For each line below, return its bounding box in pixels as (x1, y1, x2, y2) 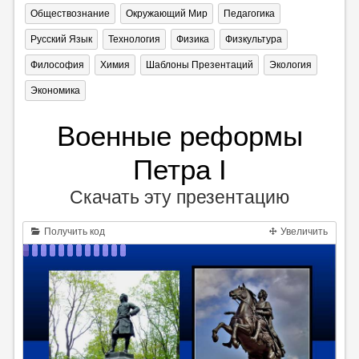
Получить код (41, 226, 105, 238)
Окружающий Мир (125, 8, 208, 20)
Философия (30, 59, 84, 71)
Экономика (30, 85, 80, 97)
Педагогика (223, 8, 275, 20)
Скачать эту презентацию (70, 187, 289, 208)
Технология (107, 34, 160, 46)
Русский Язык (30, 34, 92, 46)
